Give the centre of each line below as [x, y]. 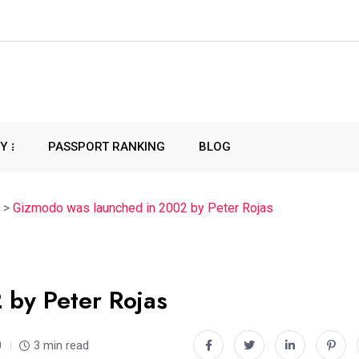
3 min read [61, 345]
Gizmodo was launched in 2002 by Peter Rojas [143, 208]
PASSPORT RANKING [107, 147]
